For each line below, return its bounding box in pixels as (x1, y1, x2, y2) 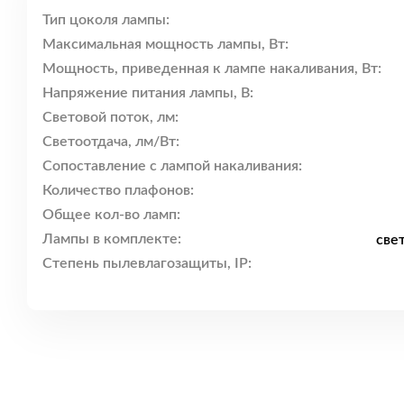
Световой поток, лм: (42, 110, 179, 125)
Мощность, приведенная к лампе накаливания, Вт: (42, 61, 381, 77)
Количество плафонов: (42, 183, 194, 198)
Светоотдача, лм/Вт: (42, 134, 179, 150)
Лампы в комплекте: (42, 232, 181, 247)
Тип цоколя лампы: (42, 13, 170, 28)
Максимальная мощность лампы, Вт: (42, 37, 289, 52)
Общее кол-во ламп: (42, 207, 180, 223)
